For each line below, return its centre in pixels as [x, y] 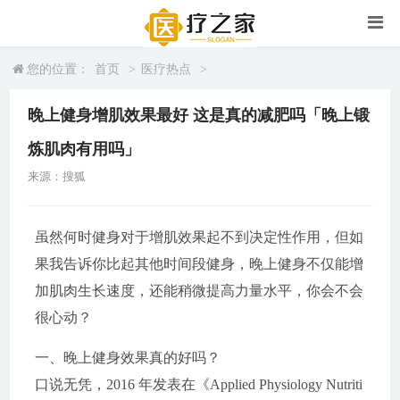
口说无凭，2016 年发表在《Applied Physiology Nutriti [198, 384]
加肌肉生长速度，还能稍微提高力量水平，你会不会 [199, 291]
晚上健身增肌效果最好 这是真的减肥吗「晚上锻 [199, 115]
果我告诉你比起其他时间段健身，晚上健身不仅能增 [199, 264]
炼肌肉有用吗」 [84, 149]
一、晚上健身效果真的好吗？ [127, 358]
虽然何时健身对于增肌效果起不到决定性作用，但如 [199, 237]
